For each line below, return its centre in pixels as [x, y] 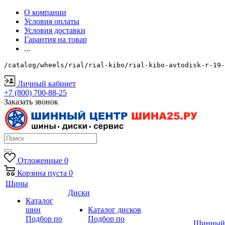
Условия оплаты [52, 21]
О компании [45, 12]
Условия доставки [55, 30]
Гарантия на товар [55, 39]
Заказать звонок [31, 102]
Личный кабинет [47, 84]
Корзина [31, 173]
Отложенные [40, 160]
